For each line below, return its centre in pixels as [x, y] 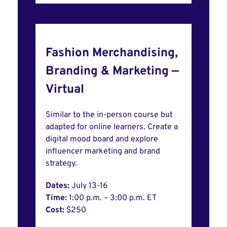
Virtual [65, 90]
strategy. [61, 164]
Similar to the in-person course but [109, 115]
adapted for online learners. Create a [112, 127]
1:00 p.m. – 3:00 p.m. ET [113, 198]
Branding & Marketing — [112, 72]
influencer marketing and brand [103, 152]
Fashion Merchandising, [112, 53]
